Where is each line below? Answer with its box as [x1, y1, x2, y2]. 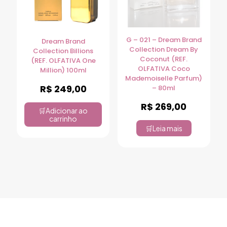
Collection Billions [33, 46, 94, 56]
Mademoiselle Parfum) [125, 73, 203, 84]
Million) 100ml [40, 65, 87, 75]
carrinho [49, 113, 78, 123]
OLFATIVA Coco [137, 64, 190, 74]
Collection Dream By [129, 45, 199, 55]
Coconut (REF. [140, 54, 188, 64]
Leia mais [152, 124, 182, 133]
